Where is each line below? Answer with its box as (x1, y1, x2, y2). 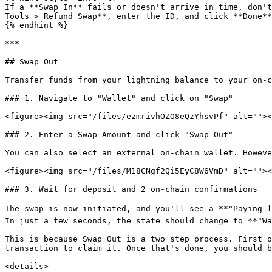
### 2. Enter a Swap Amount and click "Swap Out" (5, 130, 233, 139)
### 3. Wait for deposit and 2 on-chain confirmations (5, 185, 257, 194)
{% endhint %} (5, 21, 68, 30)
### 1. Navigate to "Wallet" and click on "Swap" (5, 93, 233, 103)
